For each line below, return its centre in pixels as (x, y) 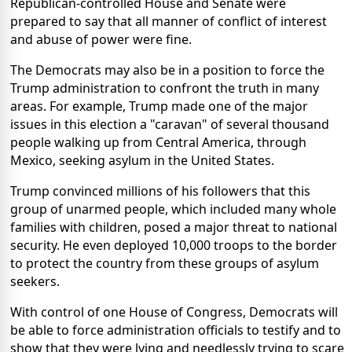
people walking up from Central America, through (158, 142)
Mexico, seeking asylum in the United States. (142, 160)
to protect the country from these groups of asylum (165, 263)
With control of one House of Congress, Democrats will (174, 312)
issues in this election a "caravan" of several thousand (170, 124)
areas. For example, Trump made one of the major (159, 106)
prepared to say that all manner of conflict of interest (169, 21)
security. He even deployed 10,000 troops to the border (174, 245)
